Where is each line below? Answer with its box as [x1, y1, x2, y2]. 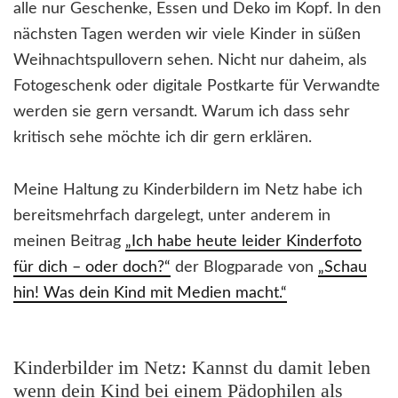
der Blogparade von [171, 259, 318, 276]
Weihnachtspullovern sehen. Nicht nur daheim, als [13, 52, 367, 69]
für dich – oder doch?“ [13, 259, 171, 276]
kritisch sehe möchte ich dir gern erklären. [13, 130, 312, 147]
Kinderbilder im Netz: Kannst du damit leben [13, 356, 370, 379]
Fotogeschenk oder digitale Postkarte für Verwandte [13, 78, 380, 95]
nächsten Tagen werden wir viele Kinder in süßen [13, 27, 361, 44]
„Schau [318, 259, 367, 276]
